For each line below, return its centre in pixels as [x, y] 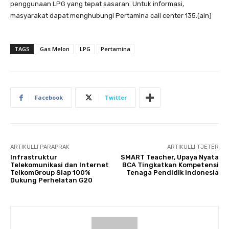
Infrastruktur [34, 157]
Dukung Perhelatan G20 [51, 180]
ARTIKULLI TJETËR [193, 147]
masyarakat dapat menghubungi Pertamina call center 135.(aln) [111, 16]
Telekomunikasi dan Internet [60, 165]
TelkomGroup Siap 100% [50, 173]
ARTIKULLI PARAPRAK [40, 147]
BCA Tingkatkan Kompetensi [170, 165]
